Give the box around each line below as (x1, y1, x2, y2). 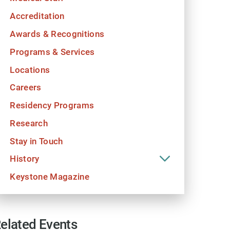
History (10, 152, 40, 165)
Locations (10, 63, 50, 75)
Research (10, 117, 48, 129)
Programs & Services (10, 45, 95, 57)
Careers (10, 81, 42, 93)
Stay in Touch (10, 135, 63, 147)
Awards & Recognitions (10, 28, 105, 40)
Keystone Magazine (10, 170, 89, 183)
